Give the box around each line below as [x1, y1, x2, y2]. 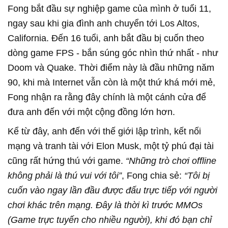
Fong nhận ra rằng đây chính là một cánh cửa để [8, 92, 206, 102]
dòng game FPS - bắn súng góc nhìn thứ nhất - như [8, 47, 218, 58]
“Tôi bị [184, 170, 210, 181]
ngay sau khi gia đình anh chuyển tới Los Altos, [8, 18, 199, 28]
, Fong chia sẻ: [122, 170, 184, 181]
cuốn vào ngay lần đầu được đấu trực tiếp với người [8, 185, 217, 195]
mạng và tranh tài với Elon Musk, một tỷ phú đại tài [8, 140, 214, 151]
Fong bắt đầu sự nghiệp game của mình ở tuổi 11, [8, 3, 211, 14]
